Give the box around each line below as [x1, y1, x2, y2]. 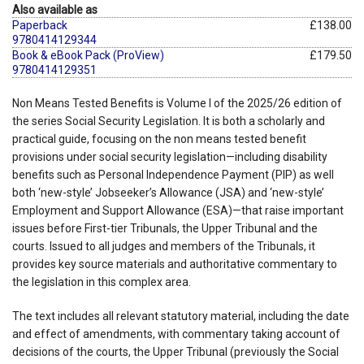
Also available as [12, 2, 97, 16]
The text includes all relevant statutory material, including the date [12, 309, 349, 323]
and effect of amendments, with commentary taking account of [12, 327, 340, 340]
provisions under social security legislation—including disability [12, 149, 327, 163]
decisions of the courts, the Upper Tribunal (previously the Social [12, 344, 339, 358]
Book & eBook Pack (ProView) [12, 48, 164, 62]
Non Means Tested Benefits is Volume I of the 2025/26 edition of [12, 96, 342, 110]
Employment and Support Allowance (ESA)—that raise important [12, 203, 344, 217]
